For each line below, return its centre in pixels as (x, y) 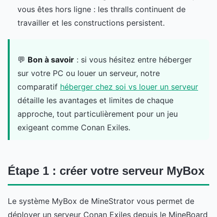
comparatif (39, 86)
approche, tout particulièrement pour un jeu (98, 114)
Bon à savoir (51, 59)
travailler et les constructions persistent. (91, 23)
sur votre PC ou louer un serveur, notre (89, 73)
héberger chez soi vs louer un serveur (129, 86)
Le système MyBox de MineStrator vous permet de (101, 201)
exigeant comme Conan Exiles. (74, 127)
